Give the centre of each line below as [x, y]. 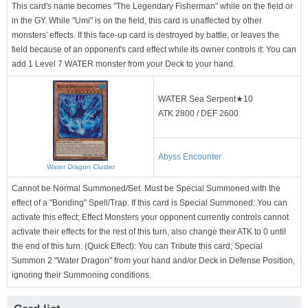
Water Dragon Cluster [80, 166]
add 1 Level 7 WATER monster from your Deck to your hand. [123, 64]
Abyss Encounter [190, 156]
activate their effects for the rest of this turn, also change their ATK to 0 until [149, 231]
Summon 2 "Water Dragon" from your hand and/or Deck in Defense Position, [153, 260]
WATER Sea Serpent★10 [206, 99]
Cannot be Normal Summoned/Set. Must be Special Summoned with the [146, 188]
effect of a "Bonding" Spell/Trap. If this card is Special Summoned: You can [150, 202]
